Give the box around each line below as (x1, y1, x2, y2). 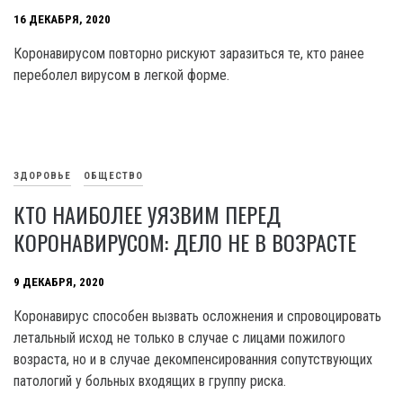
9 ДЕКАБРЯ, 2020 (13, 275, 104, 290)
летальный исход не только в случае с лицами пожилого (13, 328, 345, 346)
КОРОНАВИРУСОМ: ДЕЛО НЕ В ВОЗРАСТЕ (13, 225, 356, 258)
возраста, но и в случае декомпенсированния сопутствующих (13, 350, 372, 368)
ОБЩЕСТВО (84, 170, 143, 183)
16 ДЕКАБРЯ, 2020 (13, 13, 111, 27)
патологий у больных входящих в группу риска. (13, 372, 286, 390)
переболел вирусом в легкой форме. (13, 66, 229, 84)
